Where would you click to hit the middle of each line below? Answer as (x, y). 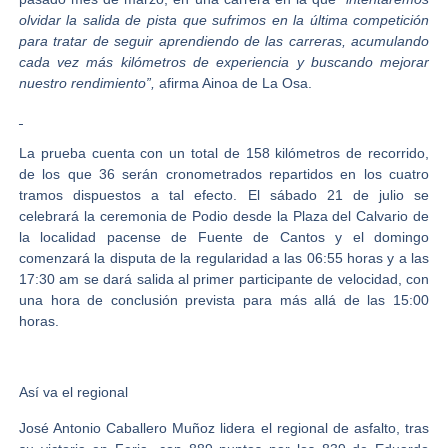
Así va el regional (73, 392)
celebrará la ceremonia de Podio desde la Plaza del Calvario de (224, 216)
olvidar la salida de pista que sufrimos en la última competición (224, 19)
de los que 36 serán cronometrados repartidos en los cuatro (224, 174)
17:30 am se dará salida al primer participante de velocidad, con (224, 279)
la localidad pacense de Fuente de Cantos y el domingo (224, 237)
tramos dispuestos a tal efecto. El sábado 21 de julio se (224, 195)
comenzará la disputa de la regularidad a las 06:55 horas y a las (224, 258)
